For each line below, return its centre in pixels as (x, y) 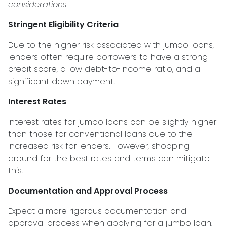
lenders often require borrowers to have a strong (108, 57)
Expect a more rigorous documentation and (97, 211)
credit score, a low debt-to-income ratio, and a (104, 69)
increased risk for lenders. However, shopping (99, 146)
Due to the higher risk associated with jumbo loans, (111, 45)
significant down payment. (61, 81)
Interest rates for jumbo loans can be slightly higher (112, 122)
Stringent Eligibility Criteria (63, 25)
